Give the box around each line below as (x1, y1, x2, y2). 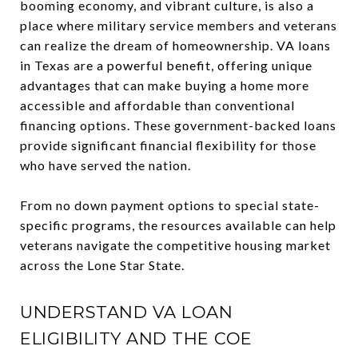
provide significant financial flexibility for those (20, 137, 316, 153)
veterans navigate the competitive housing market (20, 237, 331, 253)
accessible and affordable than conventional (20, 97, 295, 113)
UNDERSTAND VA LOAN (20, 302, 233, 322)
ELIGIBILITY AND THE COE (20, 328, 253, 348)
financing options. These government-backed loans (20, 117, 336, 133)
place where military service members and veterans (20, 18, 337, 33)
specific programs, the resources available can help (20, 217, 336, 233)
